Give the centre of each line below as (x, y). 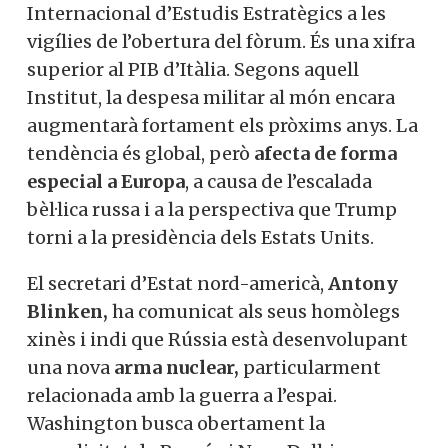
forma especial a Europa (136, 285)
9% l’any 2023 (90, 33)
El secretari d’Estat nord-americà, (177, 415)
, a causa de (295, 285)
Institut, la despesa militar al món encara (211, 201)
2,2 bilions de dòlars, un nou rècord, (185, 61)
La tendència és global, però (153, 257)
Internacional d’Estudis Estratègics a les (206, 117)
